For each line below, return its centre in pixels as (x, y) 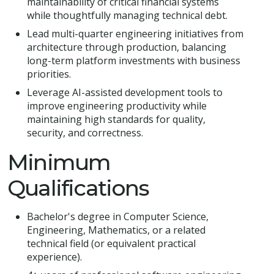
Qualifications (78, 188)
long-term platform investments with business (134, 61)
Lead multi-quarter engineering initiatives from (135, 34)
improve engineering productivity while (117, 106)
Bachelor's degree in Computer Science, (118, 217)
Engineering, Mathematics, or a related (116, 230)
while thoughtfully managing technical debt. (127, 16)
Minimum (59, 162)
